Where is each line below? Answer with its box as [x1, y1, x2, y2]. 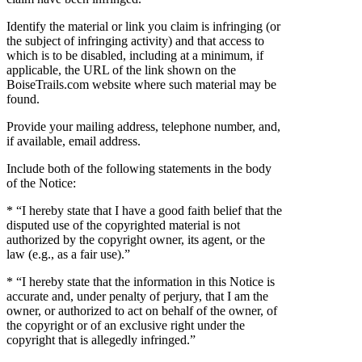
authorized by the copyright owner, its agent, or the [6, 232, 265, 246]
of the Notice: [6, 175, 76, 190]
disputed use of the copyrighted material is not [6, 217, 240, 232]
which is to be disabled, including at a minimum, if [6, 48, 263, 62]
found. [6, 91, 40, 106]
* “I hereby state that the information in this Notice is [6, 274, 275, 288]
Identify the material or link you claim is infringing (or [6, 19, 280, 33]
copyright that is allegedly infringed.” [6, 332, 196, 347]
